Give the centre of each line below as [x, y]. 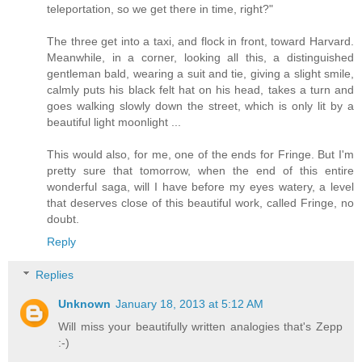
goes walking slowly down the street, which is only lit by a [200, 105]
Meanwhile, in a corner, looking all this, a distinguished [200, 57]
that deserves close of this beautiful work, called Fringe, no [200, 202]
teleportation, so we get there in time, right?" [160, 8]
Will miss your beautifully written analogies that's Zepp [200, 327]
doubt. [63, 219]
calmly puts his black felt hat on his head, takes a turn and [200, 89]
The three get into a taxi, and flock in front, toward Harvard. [200, 41]
